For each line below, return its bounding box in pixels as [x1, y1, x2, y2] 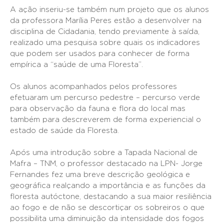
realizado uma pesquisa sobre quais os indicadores [10, 39, 200, 46]
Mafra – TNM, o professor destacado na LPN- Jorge [10, 160, 202, 167]
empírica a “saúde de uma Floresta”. [10, 61, 143, 68]
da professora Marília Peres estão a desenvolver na [10, 17, 201, 24]
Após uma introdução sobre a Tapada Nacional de [10, 149, 197, 156]
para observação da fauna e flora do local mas [10, 105, 185, 112]
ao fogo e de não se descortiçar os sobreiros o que [10, 204, 204, 211]
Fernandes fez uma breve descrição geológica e [10, 171, 190, 178]
